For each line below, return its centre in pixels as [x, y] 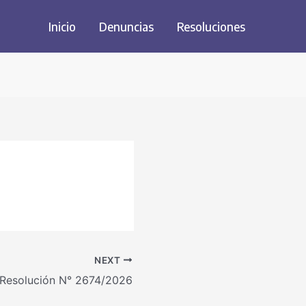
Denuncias [126, 26]
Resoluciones [211, 26]
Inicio [62, 26]
